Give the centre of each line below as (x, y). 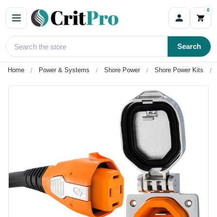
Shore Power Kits (179, 70)
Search (189, 46)
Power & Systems (64, 70)
